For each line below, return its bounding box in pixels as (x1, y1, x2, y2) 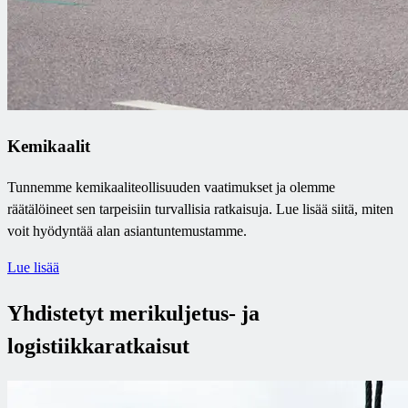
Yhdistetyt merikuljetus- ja (7, 301, 260, 325)
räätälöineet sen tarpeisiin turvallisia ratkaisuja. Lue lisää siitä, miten (7, 200, 393, 217)
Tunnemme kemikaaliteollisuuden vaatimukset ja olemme (7, 178, 335, 195)
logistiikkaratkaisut (7, 333, 189, 358)
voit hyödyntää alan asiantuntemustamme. (7, 222, 247, 239)
